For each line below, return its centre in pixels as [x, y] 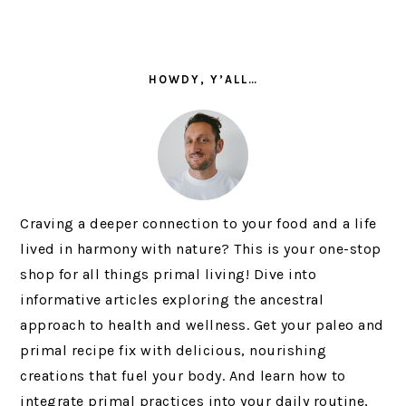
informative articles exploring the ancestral [172, 300]
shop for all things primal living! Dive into [169, 275]
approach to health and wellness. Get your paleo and [202, 325]
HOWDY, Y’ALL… [203, 80]
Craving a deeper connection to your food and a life [198, 224]
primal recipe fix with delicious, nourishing [174, 351]
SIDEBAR [65, 66]
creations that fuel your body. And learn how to [183, 376]
